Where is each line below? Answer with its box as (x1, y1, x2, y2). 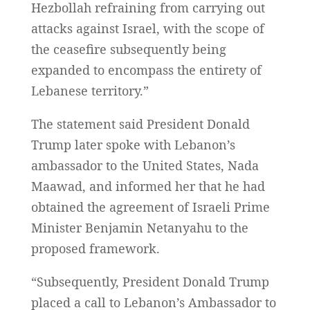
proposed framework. (30, 239, 160, 257)
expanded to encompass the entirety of (30, 61, 262, 78)
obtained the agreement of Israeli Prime (30, 198, 270, 215)
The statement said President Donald (30, 115, 250, 132)
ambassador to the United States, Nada (30, 156, 259, 174)
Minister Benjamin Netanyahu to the (30, 219, 248, 236)
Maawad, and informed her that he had (30, 177, 265, 194)
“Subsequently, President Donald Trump (30, 273, 269, 290)
